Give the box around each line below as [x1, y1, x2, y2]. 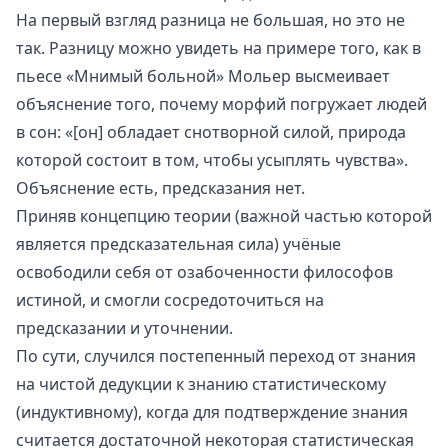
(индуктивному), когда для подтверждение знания [16, 400, 408, 423]
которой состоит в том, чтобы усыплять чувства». [16, 148, 408, 171]
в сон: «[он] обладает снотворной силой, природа [16, 120, 406, 143]
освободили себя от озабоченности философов [16, 260, 393, 283]
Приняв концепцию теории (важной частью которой [16, 204, 432, 227]
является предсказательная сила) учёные [16, 232, 341, 255]
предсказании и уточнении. [16, 316, 233, 339]
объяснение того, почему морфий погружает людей [16, 92, 427, 115]
